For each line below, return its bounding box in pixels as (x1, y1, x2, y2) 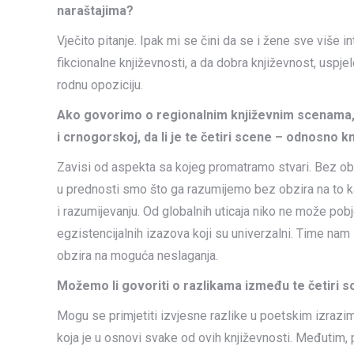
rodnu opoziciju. (57, 77, 143, 92)
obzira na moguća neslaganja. (57, 248, 218, 263)
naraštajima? (57, 3, 134, 18)
